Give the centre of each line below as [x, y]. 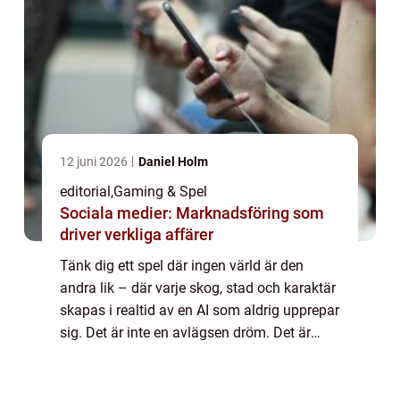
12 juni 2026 [95, 162]
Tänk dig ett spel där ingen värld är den [182, 266]
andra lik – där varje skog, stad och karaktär [198, 288]
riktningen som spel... [127, 355]
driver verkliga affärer [137, 235]
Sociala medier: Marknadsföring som [192, 213]
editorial [85, 192]
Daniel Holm [173, 162]
